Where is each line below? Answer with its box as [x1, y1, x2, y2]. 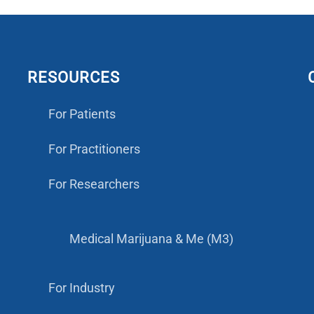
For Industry [48, 280, 115, 296]
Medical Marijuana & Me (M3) [69, 231, 233, 247]
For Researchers [48, 177, 139, 192]
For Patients [48, 107, 116, 122]
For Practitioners [48, 142, 140, 157]
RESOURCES [27, 69, 120, 87]
